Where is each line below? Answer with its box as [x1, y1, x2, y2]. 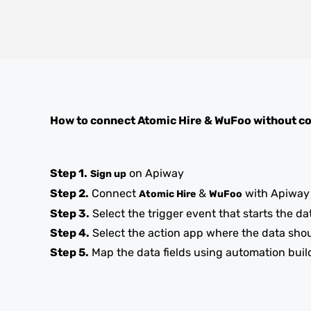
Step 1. [50, 167, 87, 180]
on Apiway [126, 167, 184, 180]
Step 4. [50, 226, 90, 239]
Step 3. [50, 207, 90, 220]
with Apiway [242, 187, 310, 200]
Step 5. [50, 246, 89, 259]
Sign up [90, 168, 126, 180]
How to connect [50, 114, 137, 127]
